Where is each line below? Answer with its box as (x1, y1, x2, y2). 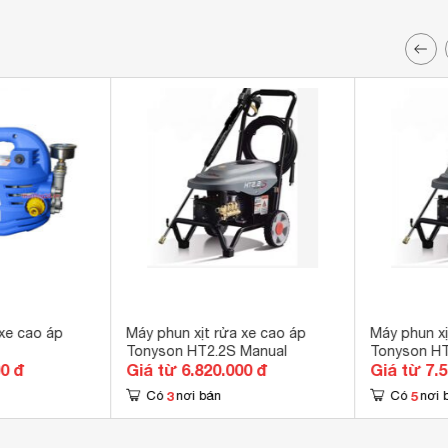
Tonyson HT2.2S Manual (126, 343, 288, 359)
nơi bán (176, 388, 222, 403)
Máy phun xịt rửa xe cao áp (126, 325, 307, 341)
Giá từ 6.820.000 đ (126, 360, 268, 379)
